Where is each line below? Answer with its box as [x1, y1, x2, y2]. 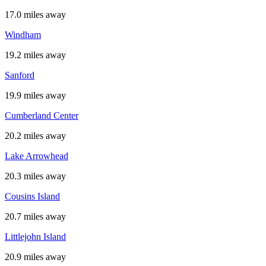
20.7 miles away [5, 211, 66, 221]
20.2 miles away [5, 130, 66, 141]
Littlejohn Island [5, 231, 66, 242]
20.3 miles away [5, 170, 66, 181]
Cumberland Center [5, 110, 78, 121]
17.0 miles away [5, 9, 66, 20]
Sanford [5, 69, 34, 80]
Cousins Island [5, 191, 60, 201]
